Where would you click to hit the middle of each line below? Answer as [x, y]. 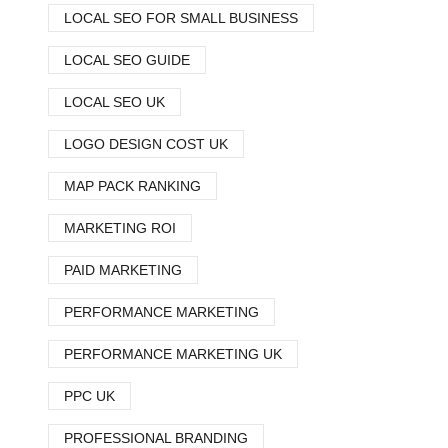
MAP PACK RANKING [132, 186]
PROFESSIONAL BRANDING [156, 438]
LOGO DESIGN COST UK [146, 144]
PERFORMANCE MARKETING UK [173, 354]
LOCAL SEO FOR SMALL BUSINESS [181, 18]
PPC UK [89, 396]
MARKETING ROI [120, 228]
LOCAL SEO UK [114, 102]
